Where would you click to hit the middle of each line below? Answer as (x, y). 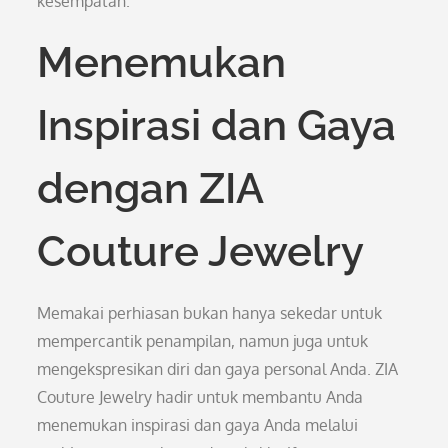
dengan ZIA (150, 188)
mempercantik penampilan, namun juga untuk (203, 341)
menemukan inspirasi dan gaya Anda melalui (198, 425)
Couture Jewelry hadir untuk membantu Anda (200, 397)
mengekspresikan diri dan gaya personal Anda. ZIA (218, 369)
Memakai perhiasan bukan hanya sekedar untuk (210, 313)
